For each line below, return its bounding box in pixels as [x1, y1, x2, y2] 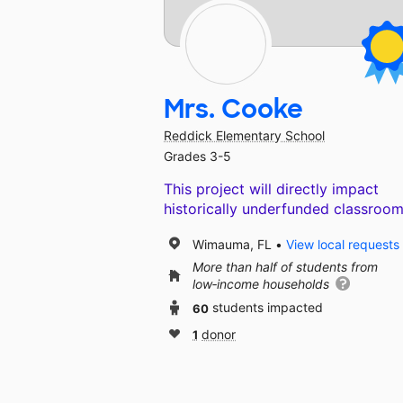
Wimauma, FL [193, 236, 272, 252]
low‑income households [193, 276, 333, 292]
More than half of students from [193, 259, 378, 275]
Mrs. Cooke [164, 93, 303, 127]
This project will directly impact [164, 180, 379, 199]
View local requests [286, 236, 399, 252]
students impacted [212, 300, 323, 316]
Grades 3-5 [164, 148, 231, 165]
